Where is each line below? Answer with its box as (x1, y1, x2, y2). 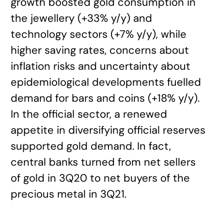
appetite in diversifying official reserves (11, 123, 206, 137)
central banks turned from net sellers (11, 155, 196, 169)
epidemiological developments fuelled (11, 75, 201, 89)
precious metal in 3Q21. (11, 187, 127, 201)
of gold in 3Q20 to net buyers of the (11, 171, 190, 185)
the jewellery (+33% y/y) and (11, 11, 153, 25)
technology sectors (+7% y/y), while (11, 27, 187, 41)
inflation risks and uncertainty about (11, 59, 191, 73)
